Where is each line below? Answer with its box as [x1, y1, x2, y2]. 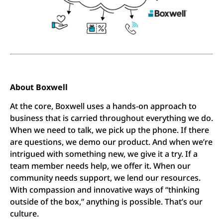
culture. [10, 208, 39, 220]
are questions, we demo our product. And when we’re [10, 136, 213, 148]
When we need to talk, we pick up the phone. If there [10, 124, 209, 136]
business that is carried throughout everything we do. [10, 112, 213, 124]
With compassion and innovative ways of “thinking [10, 184, 200, 196]
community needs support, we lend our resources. [10, 172, 201, 184]
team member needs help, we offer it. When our [10, 160, 191, 172]
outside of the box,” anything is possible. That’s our [10, 196, 203, 208]
